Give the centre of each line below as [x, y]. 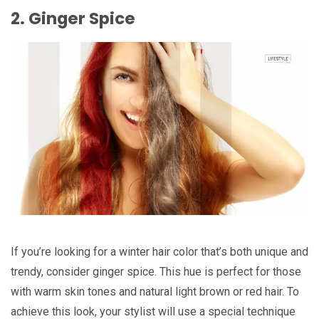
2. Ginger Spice [73, 18]
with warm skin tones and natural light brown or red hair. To [155, 291]
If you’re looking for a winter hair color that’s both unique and [159, 251]
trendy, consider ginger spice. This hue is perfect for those [156, 271]
